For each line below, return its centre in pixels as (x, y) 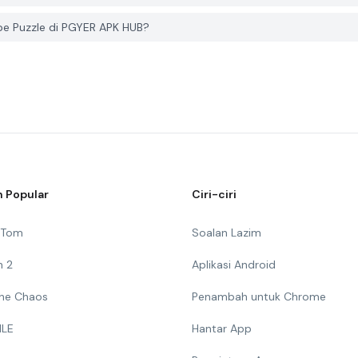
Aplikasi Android (234, 265)
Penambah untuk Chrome (259, 296)
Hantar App (222, 328)
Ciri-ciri (214, 194)
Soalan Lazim (227, 233)
